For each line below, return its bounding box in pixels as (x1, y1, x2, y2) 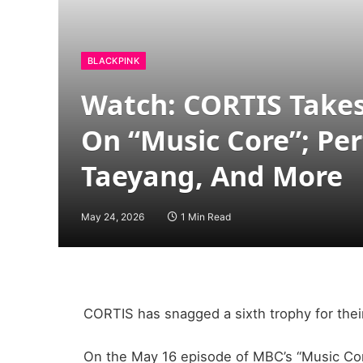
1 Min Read (181, 211, 231, 223)
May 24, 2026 (81, 211, 144, 223)
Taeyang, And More (81, 157, 343, 194)
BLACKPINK (88, 55, 139, 66)
